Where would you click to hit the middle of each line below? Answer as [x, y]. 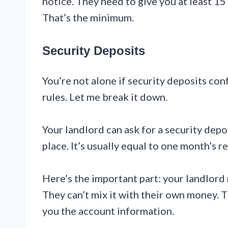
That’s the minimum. [88, 18]
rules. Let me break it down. [105, 97]
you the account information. [108, 211]
